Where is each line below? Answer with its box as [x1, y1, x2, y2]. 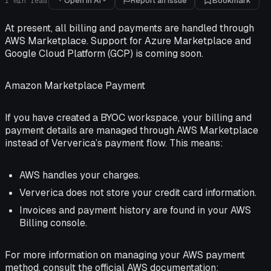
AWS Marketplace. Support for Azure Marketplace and [5, 34, 251, 47]
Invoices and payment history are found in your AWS [19, 204, 251, 217]
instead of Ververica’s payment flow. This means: [5, 137, 223, 149]
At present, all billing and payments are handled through [5, 22, 254, 34]
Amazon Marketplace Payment [5, 79, 145, 92]
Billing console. [19, 217, 87, 229]
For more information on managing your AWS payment [5, 249, 245, 261]
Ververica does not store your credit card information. [19, 186, 256, 199]
